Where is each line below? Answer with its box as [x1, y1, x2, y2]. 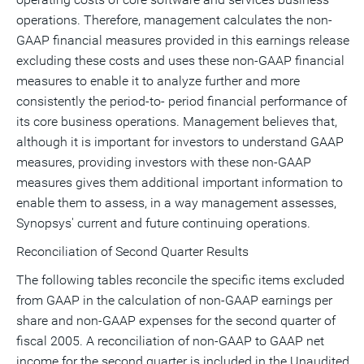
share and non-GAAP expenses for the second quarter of [16, 313, 336, 328]
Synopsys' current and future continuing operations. [16, 215, 310, 231]
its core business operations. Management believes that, [16, 114, 337, 129]
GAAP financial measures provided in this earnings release [16, 32, 349, 48]
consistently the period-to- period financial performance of [16, 93, 347, 109]
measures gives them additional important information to [16, 175, 343, 190]
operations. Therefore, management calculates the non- [16, 12, 332, 28]
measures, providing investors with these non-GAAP [16, 154, 311, 170]
